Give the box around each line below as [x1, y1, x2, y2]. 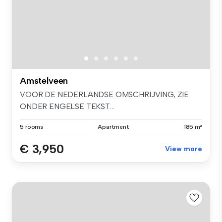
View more [165, 145, 202, 154]
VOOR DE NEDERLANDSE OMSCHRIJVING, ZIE [20, 90, 189, 100]
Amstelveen [20, 75, 68, 87]
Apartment [97, 123, 129, 131]
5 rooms [20, 123, 44, 131]
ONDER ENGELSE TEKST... [20, 102, 114, 111]
